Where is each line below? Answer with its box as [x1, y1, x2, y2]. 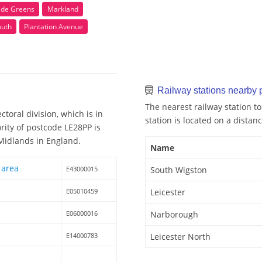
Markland [47, 4, 78, 14]
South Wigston [150, 164, 207, 176]
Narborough [150, 209, 198, 220]
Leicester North [150, 231, 211, 243]
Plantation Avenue [24, 21, 83, 32]
